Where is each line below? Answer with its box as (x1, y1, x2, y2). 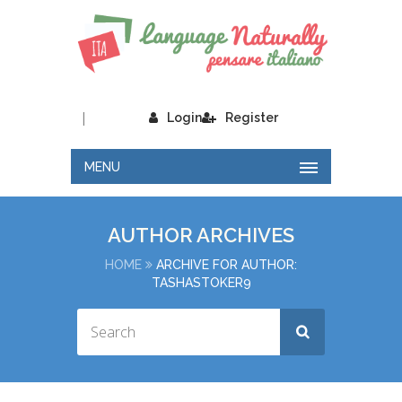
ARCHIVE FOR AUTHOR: (156, 258, 297, 273)
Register (225, 110, 278, 126)
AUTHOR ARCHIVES (108, 223, 294, 248)
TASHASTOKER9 (151, 275, 251, 291)
